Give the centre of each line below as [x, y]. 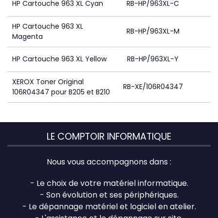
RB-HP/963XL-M [153, 31]
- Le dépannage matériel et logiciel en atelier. [109, 206]
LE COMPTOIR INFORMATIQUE [109, 136]
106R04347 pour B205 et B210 [61, 92]
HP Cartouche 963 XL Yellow [59, 59]
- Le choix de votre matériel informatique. [109, 183]
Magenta [27, 36]
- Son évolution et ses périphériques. [109, 195]
